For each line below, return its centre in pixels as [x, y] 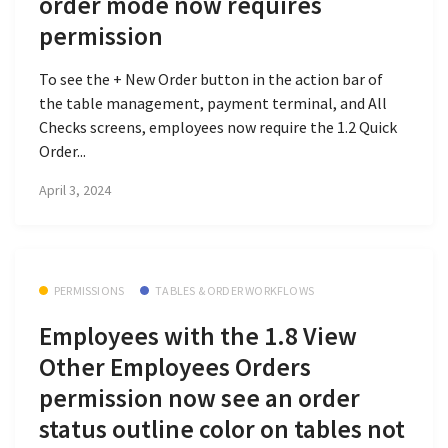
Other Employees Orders [175, 366]
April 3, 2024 [75, 189]
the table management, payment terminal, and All [213, 102]
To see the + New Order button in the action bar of [211, 78]
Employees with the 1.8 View [198, 335]
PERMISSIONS [89, 291]
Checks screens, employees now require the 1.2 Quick [218, 126]
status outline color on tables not [222, 428]
